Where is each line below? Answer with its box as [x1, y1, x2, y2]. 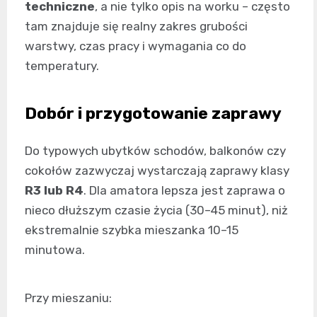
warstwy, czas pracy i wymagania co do [25, 39, 246, 54]
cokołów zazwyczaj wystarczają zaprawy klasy [25, 163, 289, 178]
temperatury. [25, 59, 99, 74]
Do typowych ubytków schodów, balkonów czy [25, 144, 286, 158]
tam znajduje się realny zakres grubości [25, 19, 248, 34]
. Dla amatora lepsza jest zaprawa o [83, 183, 285, 198]
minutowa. [25, 243, 85, 258]
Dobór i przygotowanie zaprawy [25, 103, 282, 124]
